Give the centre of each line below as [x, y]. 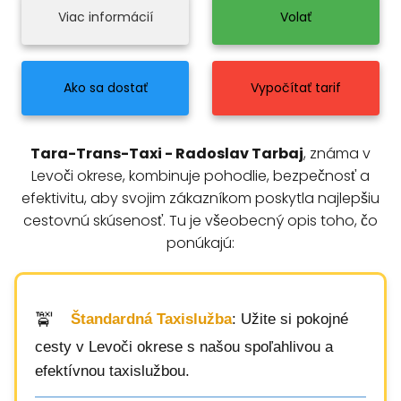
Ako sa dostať [105, 88]
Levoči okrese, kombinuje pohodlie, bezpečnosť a [200, 176]
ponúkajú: [200, 243]
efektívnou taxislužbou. [112, 371]
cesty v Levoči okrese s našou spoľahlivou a [184, 347]
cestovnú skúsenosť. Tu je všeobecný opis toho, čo [200, 221]
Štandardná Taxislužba [151, 320]
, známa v [337, 154]
